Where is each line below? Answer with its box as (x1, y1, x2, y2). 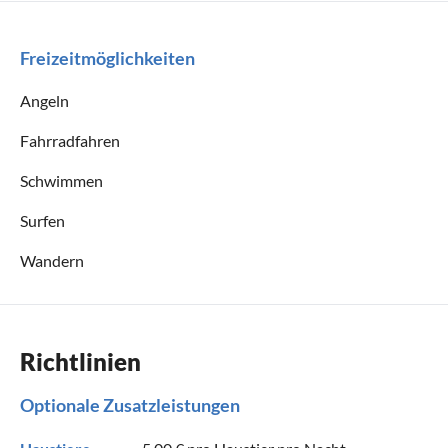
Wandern (20, 250, 84, 270)
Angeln (20, 90, 69, 110)
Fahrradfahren (20, 130, 120, 150)
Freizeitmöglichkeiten (20, 46, 195, 69)
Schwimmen (20, 170, 103, 190)
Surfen (20, 210, 65, 230)
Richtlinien (20, 346, 141, 376)
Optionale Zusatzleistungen (20, 393, 240, 416)
